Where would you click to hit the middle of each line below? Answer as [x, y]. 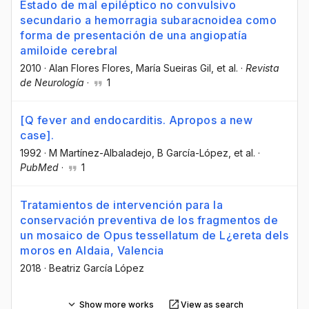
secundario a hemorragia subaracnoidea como [148, 20]
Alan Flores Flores [90, 68]
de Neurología [52, 82]
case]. [37, 135]
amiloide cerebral [69, 50]
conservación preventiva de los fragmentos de [149, 220]
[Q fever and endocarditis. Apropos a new [136, 120]
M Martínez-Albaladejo [100, 152]
